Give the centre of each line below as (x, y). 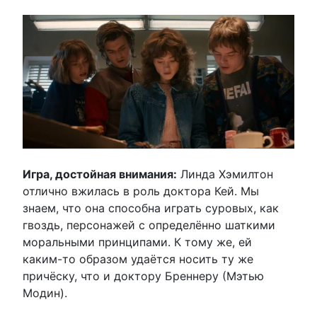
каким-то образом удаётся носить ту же (138, 259)
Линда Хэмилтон (225, 174)
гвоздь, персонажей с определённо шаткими (149, 225)
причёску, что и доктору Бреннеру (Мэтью (143, 276)
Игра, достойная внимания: (100, 174)
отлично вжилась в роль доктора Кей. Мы (141, 191)
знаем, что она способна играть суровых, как (151, 208)
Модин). (45, 293)
